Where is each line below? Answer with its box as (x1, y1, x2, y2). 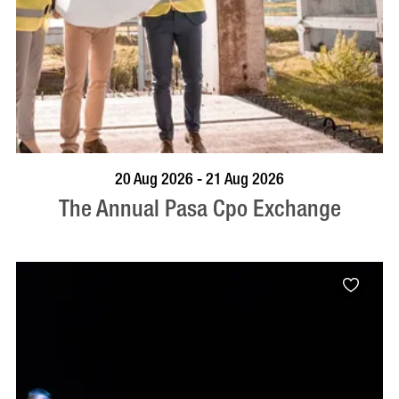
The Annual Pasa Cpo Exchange (58, 186, 341, 231)
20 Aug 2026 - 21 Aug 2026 (115, 164, 284, 194)
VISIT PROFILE (163, 160, 236, 186)
